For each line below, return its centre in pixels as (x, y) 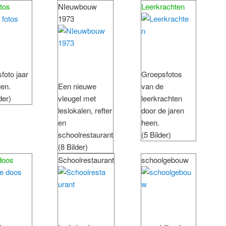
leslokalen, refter (85, 110)
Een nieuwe (77, 86)
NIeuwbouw (77, 7)
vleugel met (77, 98)
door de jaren (163, 110)
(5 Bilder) (156, 135)
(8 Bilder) (73, 147)
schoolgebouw (165, 160)
